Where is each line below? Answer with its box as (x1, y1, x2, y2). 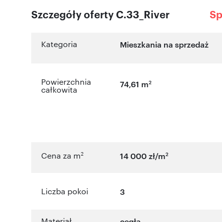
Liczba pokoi (41, 186, 88, 197)
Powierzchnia (41, 76, 91, 87)
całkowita (41, 84, 77, 95)
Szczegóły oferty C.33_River (31, 7, 169, 21)
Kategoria (41, 39, 77, 50)
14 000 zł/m (120, 150, 166, 162)
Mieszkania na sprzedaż (120, 39, 209, 50)
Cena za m (41, 150, 81, 161)
